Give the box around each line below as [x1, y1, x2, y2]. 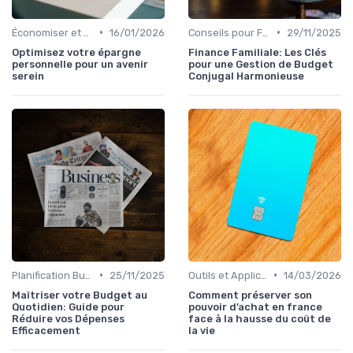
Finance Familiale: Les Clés [188, 46, 326, 58]
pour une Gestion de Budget [188, 58, 333, 70]
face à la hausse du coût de [188, 312, 331, 325]
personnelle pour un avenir [12, 58, 148, 70]
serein [12, 69, 44, 82]
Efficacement [12, 324, 80, 336]
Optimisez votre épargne [12, 46, 141, 58]
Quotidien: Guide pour [12, 300, 124, 313]
